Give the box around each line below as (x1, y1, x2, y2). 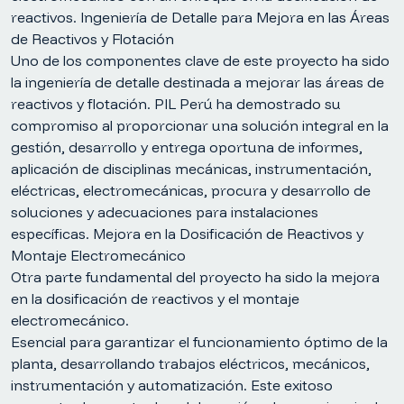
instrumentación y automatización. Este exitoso (11, 376, 333, 394)
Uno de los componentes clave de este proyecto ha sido (11, 51, 390, 69)
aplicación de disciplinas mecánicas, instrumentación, (11, 160, 372, 178)
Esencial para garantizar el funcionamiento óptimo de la (11, 333, 388, 351)
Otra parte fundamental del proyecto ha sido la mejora (11, 268, 380, 286)
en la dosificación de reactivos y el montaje (11, 289, 299, 308)
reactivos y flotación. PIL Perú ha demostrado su (11, 95, 341, 113)
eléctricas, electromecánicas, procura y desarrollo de (11, 181, 371, 199)
